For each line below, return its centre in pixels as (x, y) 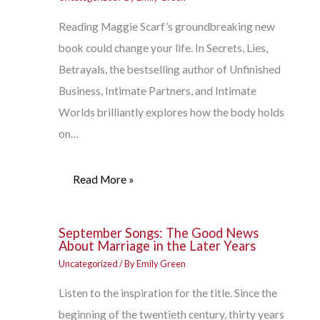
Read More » (103, 180)
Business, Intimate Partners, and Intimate (157, 90)
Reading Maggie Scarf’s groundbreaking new (166, 26)
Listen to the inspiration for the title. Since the (167, 292)
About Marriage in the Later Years (157, 245)
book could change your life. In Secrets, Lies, (163, 47)
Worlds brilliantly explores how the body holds (171, 112)
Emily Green (161, 264)
